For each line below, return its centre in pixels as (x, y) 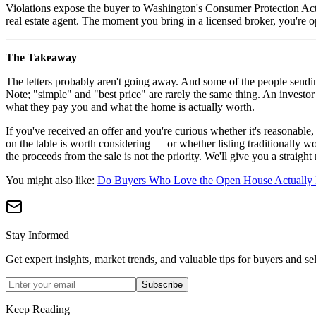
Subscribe (162, 284)
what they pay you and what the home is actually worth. (130, 107)
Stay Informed (37, 235)
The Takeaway (41, 57)
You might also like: (51, 180)
